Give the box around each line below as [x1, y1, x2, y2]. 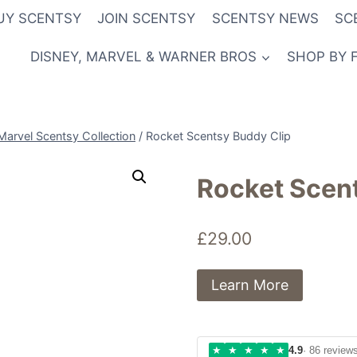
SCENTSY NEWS [211, 10, 319, 27]
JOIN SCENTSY [97, 10, 196, 27]
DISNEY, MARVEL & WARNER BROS [30, 48, 257, 65]
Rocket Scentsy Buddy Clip [146, 128, 291, 143]
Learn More [211, 276, 289, 293]
